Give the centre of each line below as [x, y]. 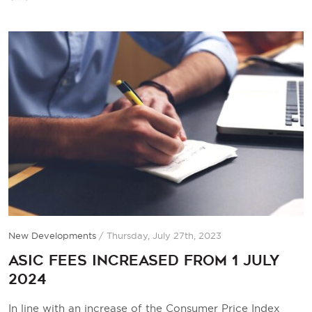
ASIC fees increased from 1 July [144, 260]
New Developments [52, 235]
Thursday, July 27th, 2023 [164, 235]
